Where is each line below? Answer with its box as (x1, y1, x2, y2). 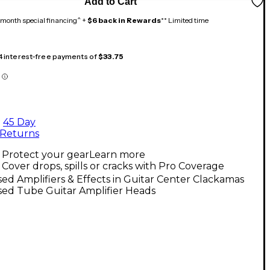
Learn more (89, 148, 145, 160)
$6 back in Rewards (87, 15, 161, 25)
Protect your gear (2, 148, 89, 160)
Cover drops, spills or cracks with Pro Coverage (2, 160, 224, 172)
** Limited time (161, 15, 209, 25)
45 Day (3, 116, 36, 128)
